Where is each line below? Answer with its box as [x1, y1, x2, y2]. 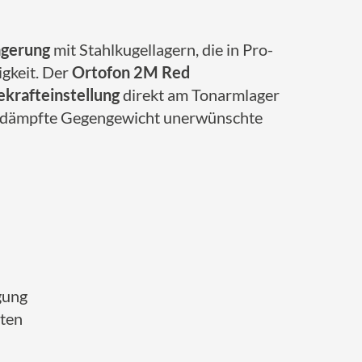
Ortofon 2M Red [72, 62, 190, 82]
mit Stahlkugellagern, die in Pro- [50, 40, 273, 59]
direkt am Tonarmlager [120, 85, 280, 104]
